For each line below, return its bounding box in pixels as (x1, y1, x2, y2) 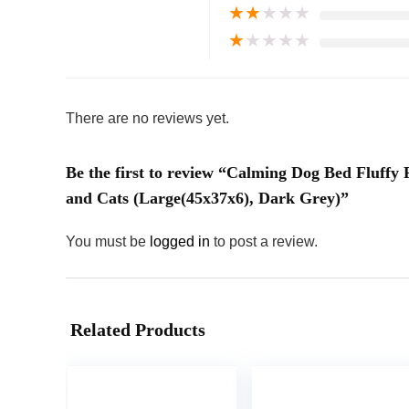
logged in (150, 234, 214, 250)
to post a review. (214, 234, 318, 250)
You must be (66, 234, 150, 250)
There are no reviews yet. (66, 110, 229, 127)
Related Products (70, 320, 205, 341)
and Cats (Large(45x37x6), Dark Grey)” (66, 189, 349, 208)
